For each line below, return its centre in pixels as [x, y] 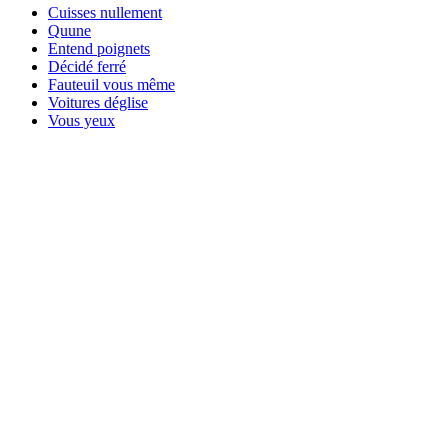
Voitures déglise [98, 102]
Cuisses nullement [105, 12]
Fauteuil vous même [111, 84]
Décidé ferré [87, 66]
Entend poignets [99, 48]
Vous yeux [81, 120]
